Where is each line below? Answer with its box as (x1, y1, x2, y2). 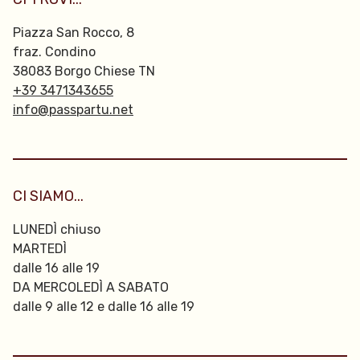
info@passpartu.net (13, 102, 133, 117)
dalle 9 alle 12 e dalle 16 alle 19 (13, 299, 194, 314)
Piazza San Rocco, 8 (13, 25, 134, 40)
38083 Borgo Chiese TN (13, 63, 155, 79)
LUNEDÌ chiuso (13, 222, 100, 237)
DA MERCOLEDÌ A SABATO (13, 280, 169, 295)
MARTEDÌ (13, 241, 67, 256)
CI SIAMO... (13, 187, 84, 205)
